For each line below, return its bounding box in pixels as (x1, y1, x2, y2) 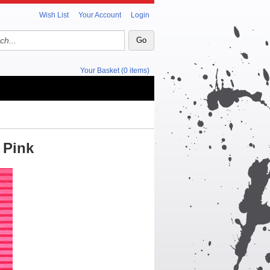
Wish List (39, 11, 69, 19)
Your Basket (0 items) (80, 66, 149, 75)
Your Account (78, 11, 121, 19)
